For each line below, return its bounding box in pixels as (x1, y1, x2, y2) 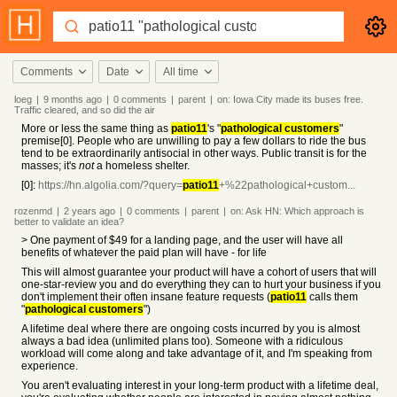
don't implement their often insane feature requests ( (21, 291, 270, 303)
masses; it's (21, 160, 79, 172)
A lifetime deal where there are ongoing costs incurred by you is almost (21, 323, 360, 335)
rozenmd (14, 206, 52, 216)
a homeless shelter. (94, 160, 190, 172)
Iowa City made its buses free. (233, 94, 363, 105)
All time (163, 66, 198, 78)
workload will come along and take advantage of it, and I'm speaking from (21, 347, 372, 360)
